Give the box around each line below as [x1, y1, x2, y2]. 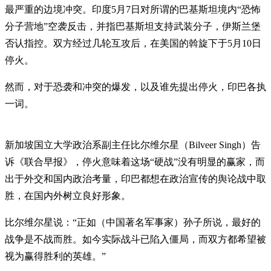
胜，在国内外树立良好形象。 [5, 191, 131, 201]
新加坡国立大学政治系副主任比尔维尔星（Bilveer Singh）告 [5, 140, 261, 151]
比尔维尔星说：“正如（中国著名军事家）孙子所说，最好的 [5, 217, 261, 228]
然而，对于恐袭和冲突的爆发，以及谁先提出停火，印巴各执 [5, 82, 266, 93]
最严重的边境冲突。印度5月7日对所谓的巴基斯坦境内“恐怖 [5, 4, 261, 15]
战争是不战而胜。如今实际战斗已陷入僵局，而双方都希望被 [5, 234, 266, 245]
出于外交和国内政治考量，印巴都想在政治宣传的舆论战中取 [5, 174, 266, 184]
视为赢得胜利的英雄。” [5, 251, 106, 262]
